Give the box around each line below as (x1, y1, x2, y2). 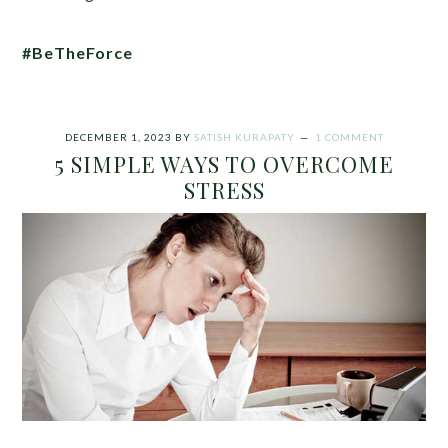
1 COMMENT (314, 131, 384, 144)
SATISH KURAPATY (193, 131, 295, 144)
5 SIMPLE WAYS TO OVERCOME (54, 149, 394, 180)
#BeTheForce (22, 43, 134, 63)
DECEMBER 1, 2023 (64, 131, 172, 144)
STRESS (183, 175, 265, 206)
